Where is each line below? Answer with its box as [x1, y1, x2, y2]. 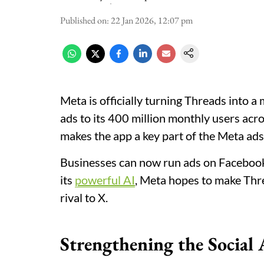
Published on [60, 14, 107, 27]
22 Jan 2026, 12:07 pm [111, 14, 193, 27]
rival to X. [60, 190, 108, 204]
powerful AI [75, 173, 135, 187]
